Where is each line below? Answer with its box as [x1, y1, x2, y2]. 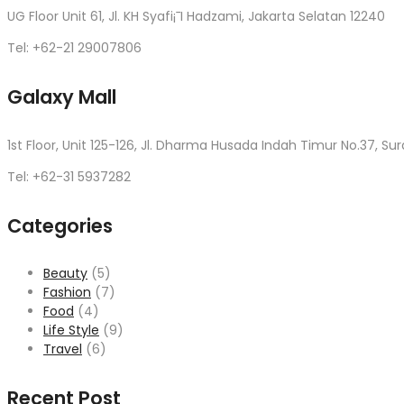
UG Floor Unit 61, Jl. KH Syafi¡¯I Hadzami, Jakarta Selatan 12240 [7, 6, 385, 25]
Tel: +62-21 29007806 [7, 38, 142, 57]
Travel [43, 340, 82, 359]
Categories [7, 212, 113, 239]
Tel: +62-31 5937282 [7, 167, 131, 186]
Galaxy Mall [7, 83, 116, 110]
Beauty [43, 264, 87, 283]
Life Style [43, 321, 99, 340]
